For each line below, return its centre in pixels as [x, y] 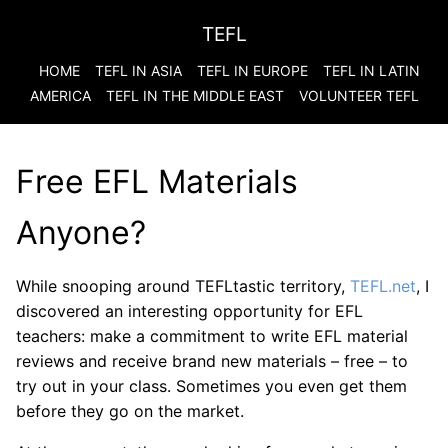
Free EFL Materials [157, 181]
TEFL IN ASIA [138, 70]
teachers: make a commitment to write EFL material [212, 336]
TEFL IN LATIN [371, 70]
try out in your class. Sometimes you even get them [211, 386]
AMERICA [60, 95]
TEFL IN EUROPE [252, 70]
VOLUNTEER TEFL [358, 95]
